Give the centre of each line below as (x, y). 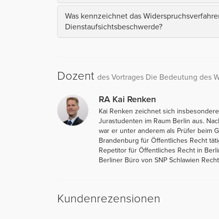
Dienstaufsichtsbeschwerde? (114, 27)
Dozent (77, 76)
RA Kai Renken (127, 99)
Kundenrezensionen (109, 198)
